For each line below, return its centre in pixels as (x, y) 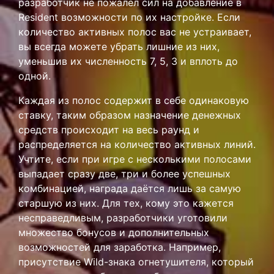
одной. (35, 76)
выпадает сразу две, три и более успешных (124, 174)
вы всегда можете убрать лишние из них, (119, 46)
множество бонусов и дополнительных (114, 232)
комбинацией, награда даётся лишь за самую (130, 188)
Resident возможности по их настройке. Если (129, 17)
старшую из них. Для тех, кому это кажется (126, 203)
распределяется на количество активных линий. (137, 144)
